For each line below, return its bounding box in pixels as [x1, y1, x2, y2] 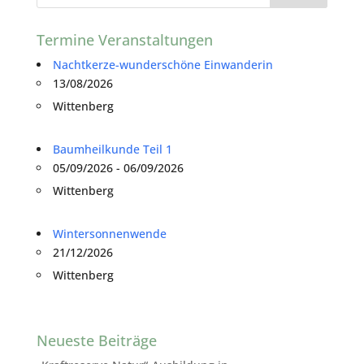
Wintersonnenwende [52, 226, 167, 241]
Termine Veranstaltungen [36, 30, 213, 50]
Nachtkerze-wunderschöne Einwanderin [52, 57, 273, 72]
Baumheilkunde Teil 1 [52, 141, 172, 157]
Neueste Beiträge [36, 331, 157, 350]
